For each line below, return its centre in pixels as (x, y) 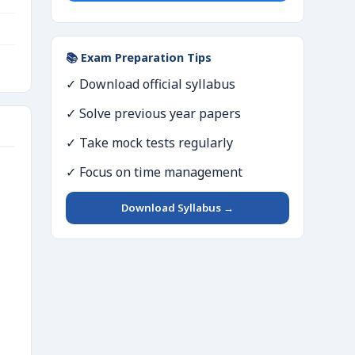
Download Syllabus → (177, 208)
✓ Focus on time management (154, 172)
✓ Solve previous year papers (153, 113)
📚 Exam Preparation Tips (139, 57)
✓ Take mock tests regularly (149, 143)
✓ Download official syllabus (151, 84)
